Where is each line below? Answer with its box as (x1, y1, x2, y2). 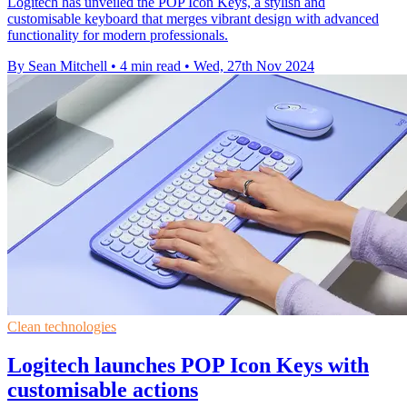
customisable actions (7, 377, 198, 402)
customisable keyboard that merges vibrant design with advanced (7, 10, 379, 26)
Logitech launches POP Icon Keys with (7, 352, 369, 377)
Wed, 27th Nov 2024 (194, 57, 314, 74)
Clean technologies (7, 318, 116, 334)
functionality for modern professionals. (7, 26, 228, 43)
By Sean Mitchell (7, 57, 107, 74)
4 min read (120, 57, 181, 74)
